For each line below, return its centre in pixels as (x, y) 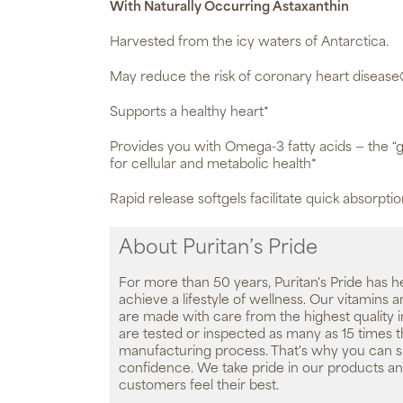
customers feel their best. (199, 386)
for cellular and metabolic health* (213, 165)
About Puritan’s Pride (218, 249)
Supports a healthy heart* (189, 113)
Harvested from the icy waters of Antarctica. (249, 43)
